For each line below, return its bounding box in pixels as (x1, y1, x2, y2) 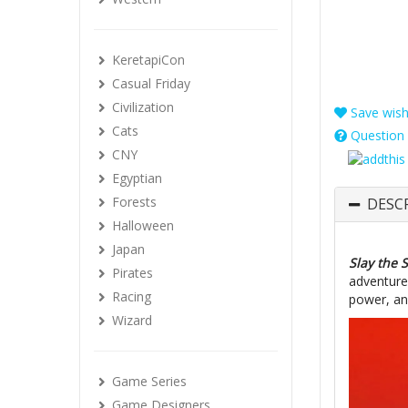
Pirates (112, 264, 153, 281)
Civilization (112, 98, 174, 116)
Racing (112, 288, 151, 305)
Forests (112, 193, 157, 210)
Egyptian (112, 169, 162, 187)
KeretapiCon (112, 51, 185, 68)
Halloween (112, 217, 174, 234)
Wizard (112, 311, 152, 329)
